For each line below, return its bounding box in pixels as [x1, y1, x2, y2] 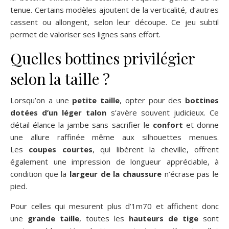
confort [152, 119, 183, 130]
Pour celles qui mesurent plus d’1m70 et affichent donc [10, 200, 219, 211]
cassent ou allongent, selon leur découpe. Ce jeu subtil [10, 16, 219, 27]
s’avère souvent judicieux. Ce [106, 107, 219, 118]
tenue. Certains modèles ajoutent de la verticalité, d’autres [10, 4, 219, 15]
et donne [182, 119, 219, 130]
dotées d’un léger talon [10, 107, 107, 118]
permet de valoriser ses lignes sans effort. [10, 29, 161, 39]
